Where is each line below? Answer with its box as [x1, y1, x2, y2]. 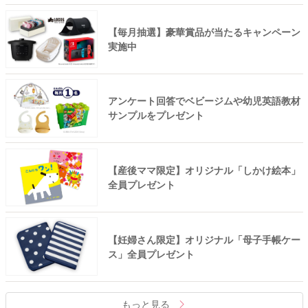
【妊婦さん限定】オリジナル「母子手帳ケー [107, 232, 300, 246]
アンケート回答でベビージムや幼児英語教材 [107, 93, 300, 108]
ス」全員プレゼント [107, 246, 195, 261]
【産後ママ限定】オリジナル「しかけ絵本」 [107, 163, 300, 177]
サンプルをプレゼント [107, 108, 204, 122]
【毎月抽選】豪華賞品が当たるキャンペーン [107, 24, 300, 38]
